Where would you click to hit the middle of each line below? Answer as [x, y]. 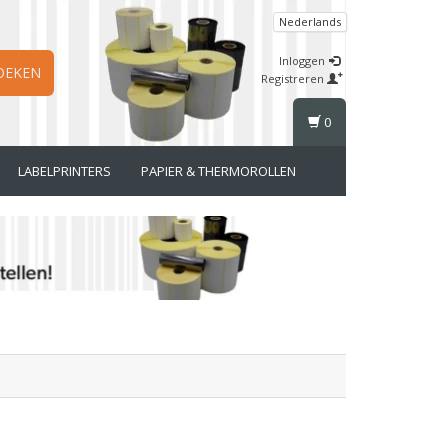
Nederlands [310, 21]
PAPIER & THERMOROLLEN [218, 171]
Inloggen [303, 60]
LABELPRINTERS [64, 171]
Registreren [294, 78]
